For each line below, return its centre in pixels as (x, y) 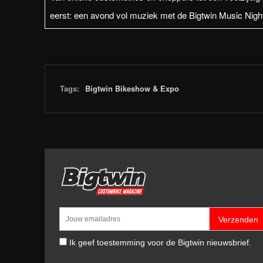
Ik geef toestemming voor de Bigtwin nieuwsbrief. (160, 243)
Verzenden (239, 220)
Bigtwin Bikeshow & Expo (132, 88)
